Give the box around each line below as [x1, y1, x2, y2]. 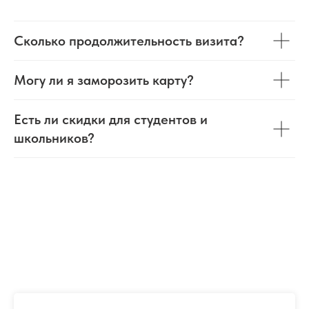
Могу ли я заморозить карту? [14, 72, 194, 88]
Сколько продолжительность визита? [14, 32, 244, 49]
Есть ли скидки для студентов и [14, 111, 208, 128]
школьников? [14, 130, 94, 146]
